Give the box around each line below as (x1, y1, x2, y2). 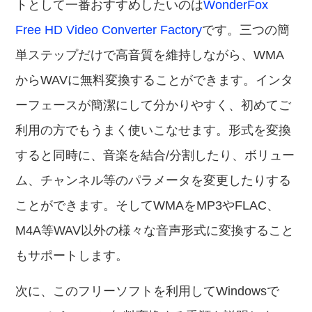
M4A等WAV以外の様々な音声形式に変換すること (15, 224, 295, 237)
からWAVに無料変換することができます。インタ (15, 73, 294, 87)
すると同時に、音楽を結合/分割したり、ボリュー (15, 148, 295, 162)
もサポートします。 (15, 249, 129, 263)
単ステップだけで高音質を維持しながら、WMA (15, 48, 285, 62)
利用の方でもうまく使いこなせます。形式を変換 (15, 123, 292, 137)
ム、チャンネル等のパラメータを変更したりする (15, 173, 292, 187)
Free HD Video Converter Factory (15, 23, 203, 37)
